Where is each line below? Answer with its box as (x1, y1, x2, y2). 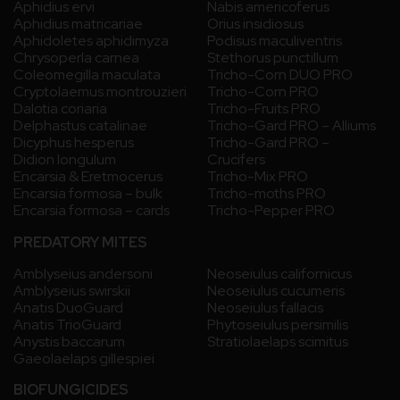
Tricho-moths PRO (207, 184, 326, 204)
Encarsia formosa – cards (13, 201, 170, 221)
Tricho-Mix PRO (207, 167, 308, 187)
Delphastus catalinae (13, 116, 147, 136)
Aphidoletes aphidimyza (13, 31, 169, 51)
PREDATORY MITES (13, 233, 147, 253)
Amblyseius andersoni (13, 264, 153, 284)
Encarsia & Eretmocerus (13, 167, 162, 187)
